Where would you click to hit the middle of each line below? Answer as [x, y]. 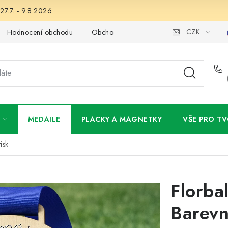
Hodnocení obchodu [40, 32]
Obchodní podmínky [124, 32]
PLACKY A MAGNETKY [121, 119]
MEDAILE [44, 119]
